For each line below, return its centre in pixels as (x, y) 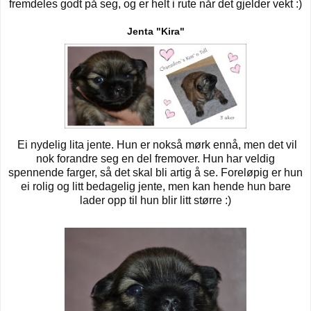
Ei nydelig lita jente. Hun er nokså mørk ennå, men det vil (155, 145)
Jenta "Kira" (155, 32)
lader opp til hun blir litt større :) (155, 201)
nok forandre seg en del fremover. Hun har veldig (155, 159)
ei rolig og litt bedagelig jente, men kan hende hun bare (155, 187)
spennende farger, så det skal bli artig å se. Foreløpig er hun (155, 173)
